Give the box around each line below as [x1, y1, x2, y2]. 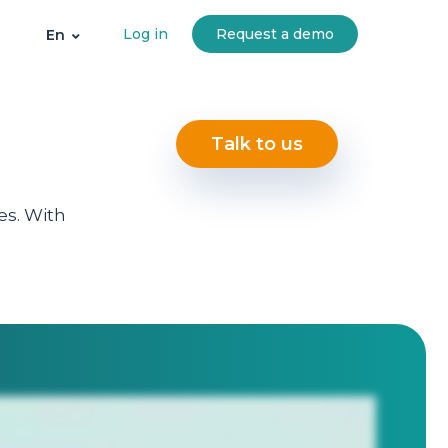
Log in [122, 25, 168, 43]
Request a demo [215, 25, 334, 43]
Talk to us [211, 133, 303, 155]
